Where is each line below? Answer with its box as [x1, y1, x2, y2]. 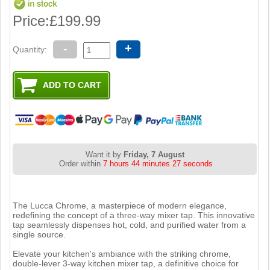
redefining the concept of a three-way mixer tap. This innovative [13, 210, 256, 220]
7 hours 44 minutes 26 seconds [103, 159, 213, 168]
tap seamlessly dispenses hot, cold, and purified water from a [13, 219, 246, 230]
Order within [57, 159, 104, 168]
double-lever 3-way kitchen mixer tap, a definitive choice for [13, 258, 239, 268]
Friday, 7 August [123, 149, 184, 159]
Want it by [85, 149, 124, 159]
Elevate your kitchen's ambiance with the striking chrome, [13, 248, 231, 259]
